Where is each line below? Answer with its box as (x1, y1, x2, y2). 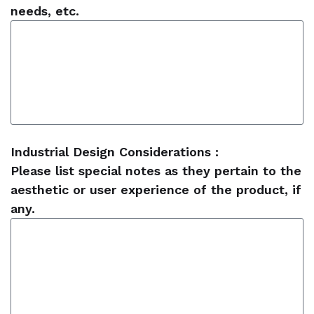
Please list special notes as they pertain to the (11, 163, 301, 178)
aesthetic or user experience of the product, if (11, 182, 301, 197)
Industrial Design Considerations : (11, 144, 219, 159)
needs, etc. (11, 4, 79, 18)
